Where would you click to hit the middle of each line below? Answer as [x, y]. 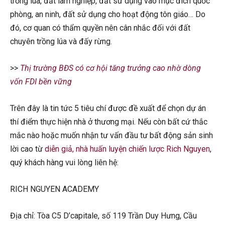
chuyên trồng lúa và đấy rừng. [61, 42]
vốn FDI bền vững [41, 82]
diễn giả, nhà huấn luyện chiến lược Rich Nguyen [127, 149]
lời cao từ [27, 149]
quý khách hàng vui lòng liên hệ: [64, 163]
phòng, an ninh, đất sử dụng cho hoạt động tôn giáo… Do [108, 15]
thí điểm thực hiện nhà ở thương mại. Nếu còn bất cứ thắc [109, 122]
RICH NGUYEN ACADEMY [54, 189]
